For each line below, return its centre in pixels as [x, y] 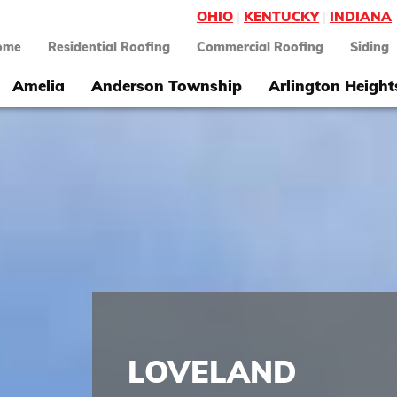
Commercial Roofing [260, 47]
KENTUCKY [281, 16]
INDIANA [361, 16]
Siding [370, 47]
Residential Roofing [109, 47]
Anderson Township [167, 85]
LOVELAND [212, 372]
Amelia [39, 85]
